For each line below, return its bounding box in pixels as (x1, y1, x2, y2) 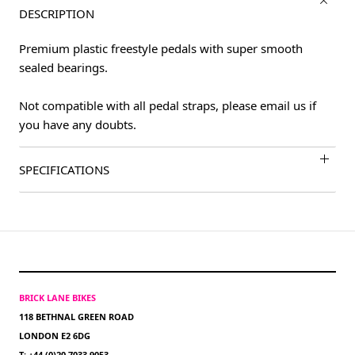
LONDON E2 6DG (19, 330, 90, 342)
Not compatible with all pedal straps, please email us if (19, 97, 316, 114)
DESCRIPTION (19, 6, 94, 22)
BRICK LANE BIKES (19, 292, 96, 304)
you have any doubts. (19, 116, 136, 133)
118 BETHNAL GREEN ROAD (19, 311, 134, 323)
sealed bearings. (19, 59, 108, 76)
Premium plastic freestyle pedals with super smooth (19, 40, 303, 57)
